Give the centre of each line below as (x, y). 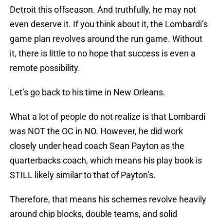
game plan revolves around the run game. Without (106, 39)
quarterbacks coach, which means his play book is (106, 161)
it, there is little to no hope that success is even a (103, 54)
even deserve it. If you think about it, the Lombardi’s (109, 24)
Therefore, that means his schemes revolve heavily (108, 200)
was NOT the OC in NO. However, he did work (96, 131)
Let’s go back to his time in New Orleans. (88, 92)
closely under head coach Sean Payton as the (97, 146)
